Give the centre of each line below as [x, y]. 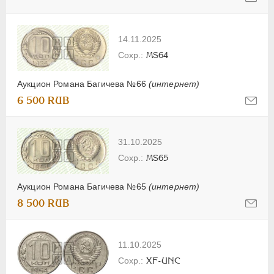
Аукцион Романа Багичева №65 [83, 186]
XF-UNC [163, 260]
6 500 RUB [43, 100]
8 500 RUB [43, 203]
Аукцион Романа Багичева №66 [83, 83]
